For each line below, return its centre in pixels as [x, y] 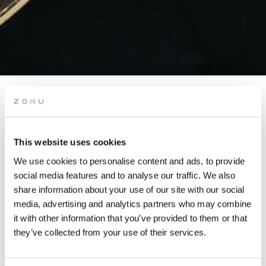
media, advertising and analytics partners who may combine [133, 204]
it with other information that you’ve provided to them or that [130, 218]
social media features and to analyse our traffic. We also [125, 175]
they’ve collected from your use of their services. [110, 232]
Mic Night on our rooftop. [133, 180]
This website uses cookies [70, 142]
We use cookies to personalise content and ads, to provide [129, 161]
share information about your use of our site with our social [129, 189]
